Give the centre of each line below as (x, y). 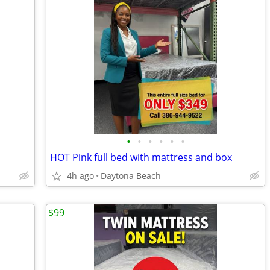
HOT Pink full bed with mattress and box (141, 157)
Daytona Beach (131, 176)
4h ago (80, 176)
